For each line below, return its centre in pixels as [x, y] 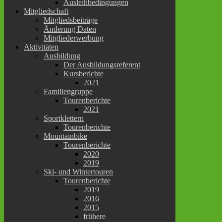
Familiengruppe [68, 91]
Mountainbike [65, 136]
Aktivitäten [41, 47]
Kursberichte [83, 73]
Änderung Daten [70, 29]
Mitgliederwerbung [74, 38]
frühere [94, 216]
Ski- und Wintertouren [78, 171]
